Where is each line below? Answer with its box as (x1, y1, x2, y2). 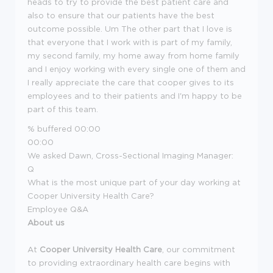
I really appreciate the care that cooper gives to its (27, 77, 234, 87)
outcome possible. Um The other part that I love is (27, 24, 232, 33)
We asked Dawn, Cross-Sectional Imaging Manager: (27, 151, 233, 160)
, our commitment (162, 244, 235, 253)
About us (27, 218, 65, 227)
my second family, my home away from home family (27, 51, 239, 60)
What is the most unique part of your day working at (27, 177, 241, 186)
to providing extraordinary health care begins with (27, 258, 230, 267)
